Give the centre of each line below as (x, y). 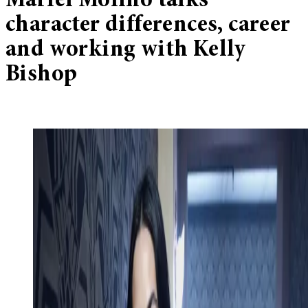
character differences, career (148, 26)
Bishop (42, 75)
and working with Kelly (126, 51)
